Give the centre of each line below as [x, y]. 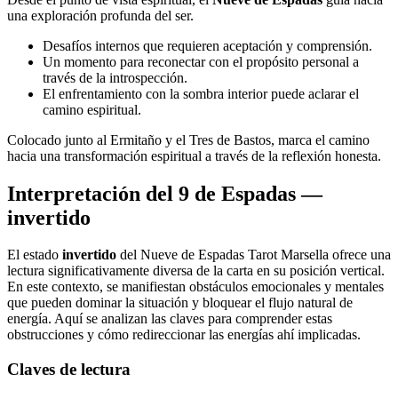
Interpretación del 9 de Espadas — [165, 193]
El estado [35, 255]
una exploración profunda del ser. [100, 15]
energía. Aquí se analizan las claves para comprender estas [170, 319]
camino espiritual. [92, 109]
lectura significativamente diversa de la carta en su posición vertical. [196, 271]
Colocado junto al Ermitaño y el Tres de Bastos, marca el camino [188, 139]
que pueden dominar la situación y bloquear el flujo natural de [180, 303]
